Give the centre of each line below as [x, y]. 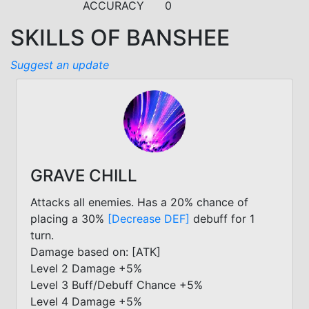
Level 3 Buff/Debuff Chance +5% [117, 285]
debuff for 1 [222, 218]
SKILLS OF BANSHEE [120, 37]
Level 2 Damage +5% [86, 268]
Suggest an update [60, 64]
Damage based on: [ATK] [96, 251]
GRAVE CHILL [84, 175]
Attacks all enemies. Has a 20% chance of [139, 202]
